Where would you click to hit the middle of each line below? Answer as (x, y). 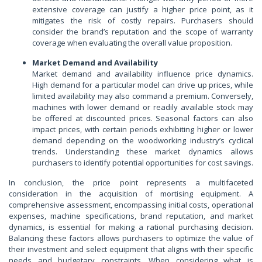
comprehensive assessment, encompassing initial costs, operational (131, 204)
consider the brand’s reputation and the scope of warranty (143, 31)
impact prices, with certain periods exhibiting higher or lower (143, 129)
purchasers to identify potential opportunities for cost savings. (143, 162)
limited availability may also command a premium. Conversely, (143, 96)
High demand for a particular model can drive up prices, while (143, 85)
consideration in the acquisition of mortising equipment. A (131, 193)
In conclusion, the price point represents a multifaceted (131, 182)
